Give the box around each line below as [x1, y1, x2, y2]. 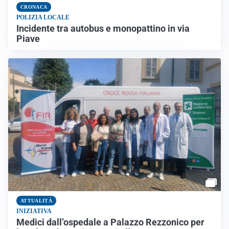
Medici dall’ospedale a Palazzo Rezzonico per [16, 217, 204, 227]
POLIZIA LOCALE [16, 13, 70, 21]
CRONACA [20, 4, 48, 10]
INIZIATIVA [16, 207, 52, 215]
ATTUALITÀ [20, 197, 52, 203]
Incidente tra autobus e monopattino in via [16, 23, 190, 34]
